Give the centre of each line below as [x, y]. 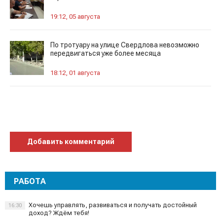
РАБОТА [30, 181]
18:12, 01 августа [75, 73]
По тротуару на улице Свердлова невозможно [125, 45]
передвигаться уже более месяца [106, 53]
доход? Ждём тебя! [59, 213]
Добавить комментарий [71, 142]
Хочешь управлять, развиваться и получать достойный [113, 205]
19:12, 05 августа [75, 17]
